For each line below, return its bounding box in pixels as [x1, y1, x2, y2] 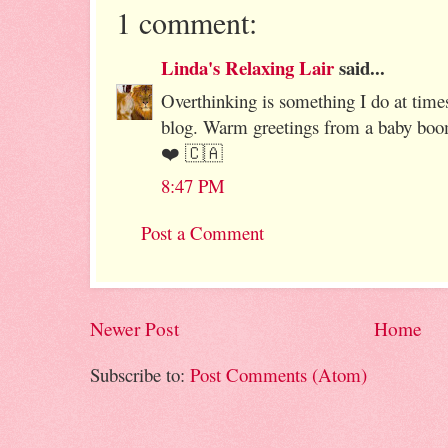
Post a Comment [141, 219, 264, 245]
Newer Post [90, 316, 179, 342]
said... [334, 54, 385, 82]
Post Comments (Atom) [190, 361, 367, 387]
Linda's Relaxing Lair [161, 54, 334, 82]
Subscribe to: [90, 361, 190, 387]
